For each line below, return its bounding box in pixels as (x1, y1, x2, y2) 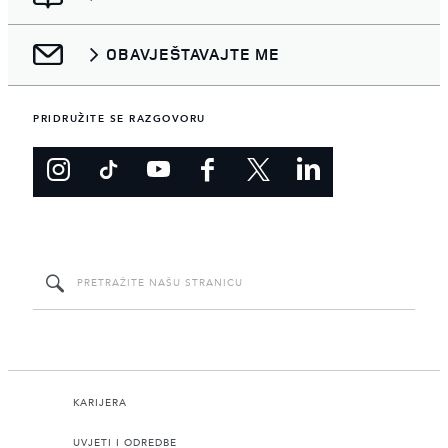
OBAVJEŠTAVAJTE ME (106, 43, 280, 66)
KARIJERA (73, 397, 127, 410)
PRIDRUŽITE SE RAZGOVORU (33, 114, 206, 125)
